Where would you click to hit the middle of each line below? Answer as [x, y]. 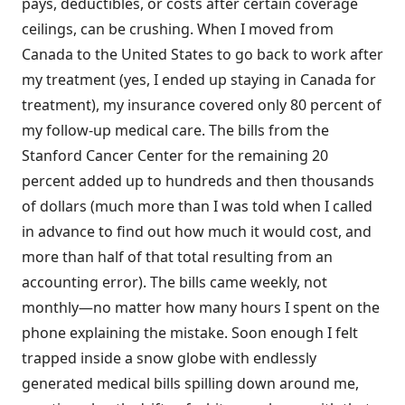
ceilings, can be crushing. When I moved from [178, 29]
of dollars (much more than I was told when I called [197, 206]
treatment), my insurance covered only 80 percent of [202, 105]
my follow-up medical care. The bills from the [175, 130]
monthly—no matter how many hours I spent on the [201, 307]
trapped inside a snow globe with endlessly [169, 358]
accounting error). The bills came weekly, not [174, 282]
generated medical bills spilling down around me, [190, 383]
